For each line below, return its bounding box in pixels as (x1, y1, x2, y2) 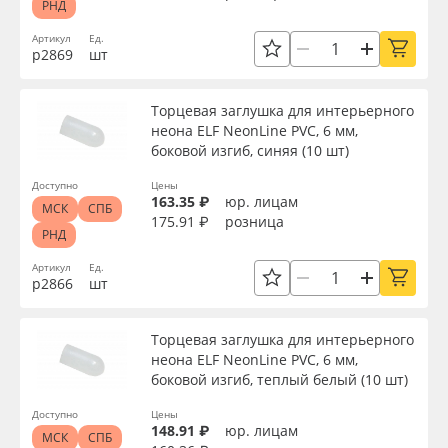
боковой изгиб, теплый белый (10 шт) (151, 370, 408, 389)
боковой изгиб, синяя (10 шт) (151, 141, 349, 160)
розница (225, 212, 284, 231)
